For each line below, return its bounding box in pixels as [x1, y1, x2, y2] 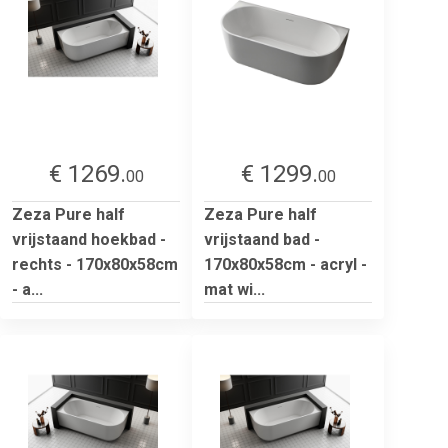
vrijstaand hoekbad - [12, 229, 166, 249]
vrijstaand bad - [204, 229, 320, 249]
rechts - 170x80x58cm [12, 254, 178, 274]
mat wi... [204, 279, 265, 299]
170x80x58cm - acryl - [204, 254, 367, 274]
